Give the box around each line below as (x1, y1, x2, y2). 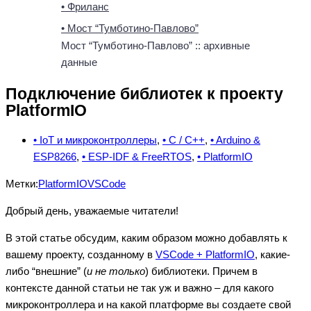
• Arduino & (210, 134, 260, 146)
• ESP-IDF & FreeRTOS (82, 151, 192, 163)
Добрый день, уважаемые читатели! (6, 205, 178, 217)
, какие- (255, 249, 290, 261)
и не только (87, 265, 145, 278)
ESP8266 (33, 151, 76, 163)
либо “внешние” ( (6, 265, 87, 278)
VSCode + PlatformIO (155, 249, 255, 261)
